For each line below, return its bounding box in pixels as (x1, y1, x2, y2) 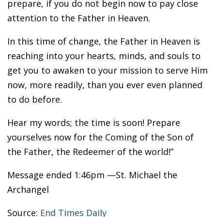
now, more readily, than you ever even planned (7, 78, 202, 91)
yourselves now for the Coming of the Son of (7, 131, 194, 143)
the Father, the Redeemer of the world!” (7, 145, 173, 157)
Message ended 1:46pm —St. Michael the (7, 169, 177, 181)
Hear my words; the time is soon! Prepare (7, 116, 180, 128)
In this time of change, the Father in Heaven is (7, 35, 200, 47)
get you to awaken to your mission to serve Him (7, 64, 208, 76)
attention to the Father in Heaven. (7, 12, 150, 24)
